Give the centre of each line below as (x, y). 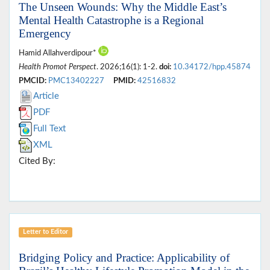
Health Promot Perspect (58, 67)
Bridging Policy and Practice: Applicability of (124, 258)
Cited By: (37, 162)
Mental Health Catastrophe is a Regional (111, 20)
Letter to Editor (45, 232)
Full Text (49, 129)
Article (46, 96)
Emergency (45, 34)
